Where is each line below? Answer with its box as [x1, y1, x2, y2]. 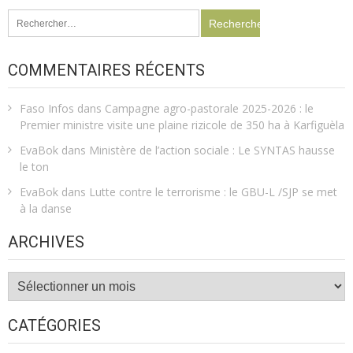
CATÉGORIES [8, 316, 101, 336]
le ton [20, 159, 49, 175]
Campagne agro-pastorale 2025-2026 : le [105, 101, 314, 117]
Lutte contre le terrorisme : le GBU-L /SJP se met [89, 184, 337, 200]
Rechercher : [7, 9, 67, 24]
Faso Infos [20, 101, 74, 117]
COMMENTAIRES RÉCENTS [8, 61, 205, 80]
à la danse [20, 201, 72, 217]
